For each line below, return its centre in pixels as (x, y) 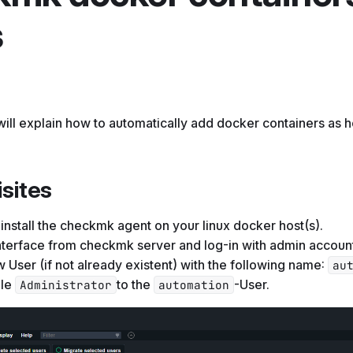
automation (194, 284)
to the (135, 284)
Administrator (66, 284)
